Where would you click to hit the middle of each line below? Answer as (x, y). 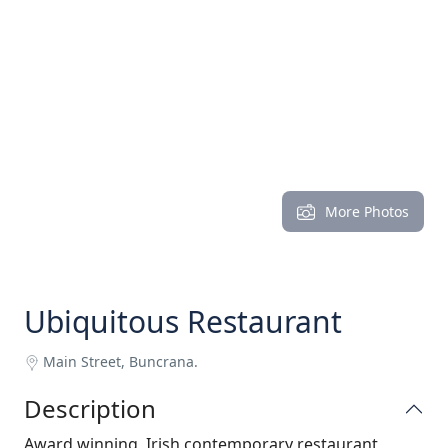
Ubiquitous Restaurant (183, 321)
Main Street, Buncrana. (120, 361)
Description (90, 408)
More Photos (367, 211)
